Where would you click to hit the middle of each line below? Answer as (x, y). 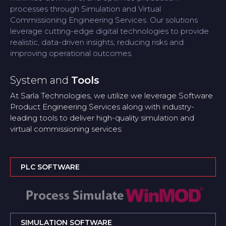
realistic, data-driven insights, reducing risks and (97, 42)
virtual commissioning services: (66, 129)
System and (41, 80)
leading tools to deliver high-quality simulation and (102, 118)
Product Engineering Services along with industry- (102, 106)
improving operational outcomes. (71, 53)
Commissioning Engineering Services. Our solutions (104, 20)
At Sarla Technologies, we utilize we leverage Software (111, 95)
